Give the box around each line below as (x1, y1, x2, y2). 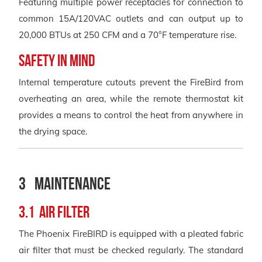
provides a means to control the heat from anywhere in (19, 109, 243, 120)
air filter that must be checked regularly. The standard (19, 244, 243, 256)
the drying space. (19, 125, 87, 137)
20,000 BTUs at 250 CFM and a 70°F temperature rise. (19, 29, 236, 40)
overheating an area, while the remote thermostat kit (19, 92, 243, 104)
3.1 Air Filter (19, 202, 89, 221)
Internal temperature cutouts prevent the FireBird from (19, 76, 243, 88)
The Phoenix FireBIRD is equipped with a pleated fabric (19, 227, 243, 239)
